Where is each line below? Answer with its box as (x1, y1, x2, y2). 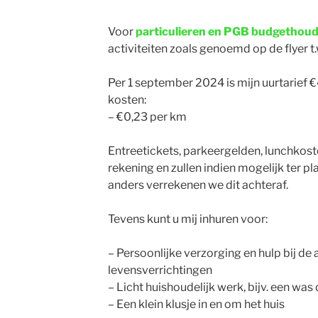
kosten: (107, 93, 146, 106)
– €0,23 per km (107, 110, 187, 124)
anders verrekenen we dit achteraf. (107, 178, 288, 192)
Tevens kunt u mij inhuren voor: (107, 212, 268, 226)
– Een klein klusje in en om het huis (107, 297, 285, 311)
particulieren (135, 25, 206, 38)
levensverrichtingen (107, 263, 212, 277)
